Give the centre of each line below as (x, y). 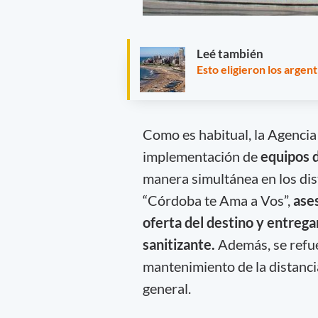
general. (168, 288)
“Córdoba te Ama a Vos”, (216, 200)
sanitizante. (180, 244)
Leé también (230, 53)
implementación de (201, 156)
